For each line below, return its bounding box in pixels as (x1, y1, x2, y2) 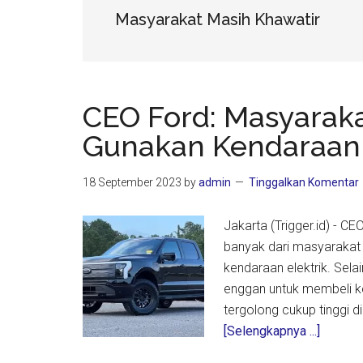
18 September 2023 (83, 176, 181, 189)
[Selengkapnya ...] (224, 323, 320, 339)
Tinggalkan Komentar (249, 176, 359, 189)
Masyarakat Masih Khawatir (115, 10, 320, 29)
